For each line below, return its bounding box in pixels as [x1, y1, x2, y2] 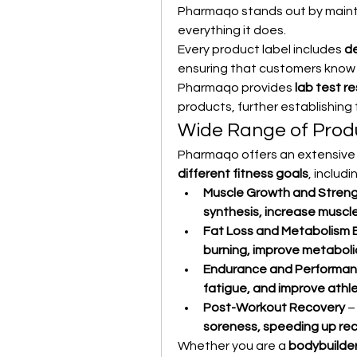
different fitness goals [178, 167, 308, 180]
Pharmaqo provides [178, 81, 295, 94]
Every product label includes [178, 43, 344, 56]
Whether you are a [178, 339, 288, 352]
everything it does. [178, 24, 286, 37]
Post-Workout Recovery [203, 301, 345, 314]
